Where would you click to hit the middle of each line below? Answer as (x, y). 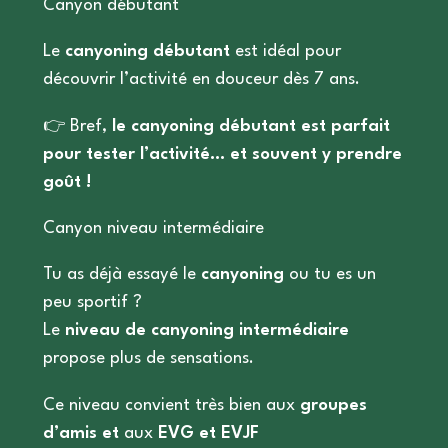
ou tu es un (329, 275)
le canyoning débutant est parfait (250, 126)
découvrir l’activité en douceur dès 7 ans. (201, 80)
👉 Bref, (77, 126)
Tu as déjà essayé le (121, 275)
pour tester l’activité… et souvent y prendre (222, 154)
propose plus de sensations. (148, 359)
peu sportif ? (92, 303)
